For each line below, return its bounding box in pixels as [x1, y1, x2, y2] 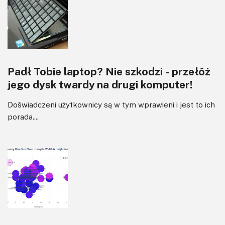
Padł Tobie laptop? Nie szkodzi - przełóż [8, 64, 210, 78]
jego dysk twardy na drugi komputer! [8, 77, 192, 91]
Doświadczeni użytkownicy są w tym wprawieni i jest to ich [8, 99, 215, 109]
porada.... [8, 111, 39, 121]
